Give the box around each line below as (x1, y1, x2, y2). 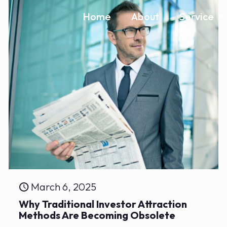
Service (179, 10, 214, 23)
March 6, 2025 (31, 180, 97, 194)
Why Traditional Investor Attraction (19, 198, 187, 211)
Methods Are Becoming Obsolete (19, 209, 176, 222)
